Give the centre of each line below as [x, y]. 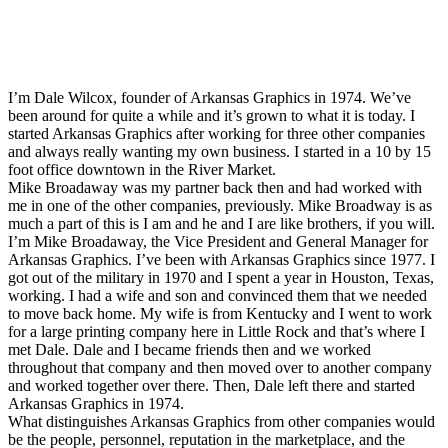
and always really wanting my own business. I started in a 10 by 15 [219, 151]
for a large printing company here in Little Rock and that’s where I [216, 331]
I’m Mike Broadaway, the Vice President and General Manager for [218, 241]
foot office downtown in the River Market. [142, 169]
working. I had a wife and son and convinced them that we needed [217, 295]
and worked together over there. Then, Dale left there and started [211, 385]
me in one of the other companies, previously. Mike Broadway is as [220, 205]
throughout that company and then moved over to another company [220, 367]
